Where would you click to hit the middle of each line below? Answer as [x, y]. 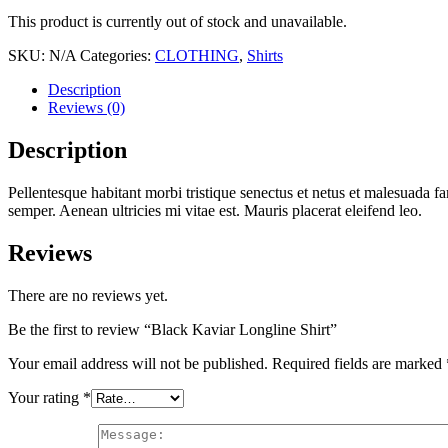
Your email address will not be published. [138, 363]
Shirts [265, 56]
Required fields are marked [359, 363]
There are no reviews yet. [88, 295]
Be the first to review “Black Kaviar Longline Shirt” [172, 329]
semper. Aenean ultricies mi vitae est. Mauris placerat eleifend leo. [215, 211]
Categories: [117, 56]
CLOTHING [197, 56]
